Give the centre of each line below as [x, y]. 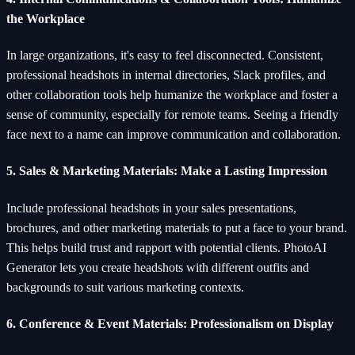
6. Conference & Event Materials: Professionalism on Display [170, 323]
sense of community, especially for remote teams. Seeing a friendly [172, 115]
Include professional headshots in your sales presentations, [151, 208]
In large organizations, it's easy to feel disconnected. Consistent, [165, 55]
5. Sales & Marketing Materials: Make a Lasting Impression [167, 171]
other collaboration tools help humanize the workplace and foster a [172, 95]
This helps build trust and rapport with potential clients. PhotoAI [166, 247]
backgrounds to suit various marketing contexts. [125, 287]
